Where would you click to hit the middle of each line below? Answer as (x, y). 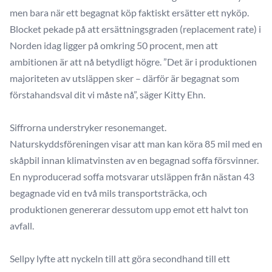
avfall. (22, 226)
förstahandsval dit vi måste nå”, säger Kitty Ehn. (107, 94)
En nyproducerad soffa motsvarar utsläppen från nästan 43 (132, 176)
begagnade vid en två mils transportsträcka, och (108, 193)
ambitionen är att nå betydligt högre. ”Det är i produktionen (133, 62)
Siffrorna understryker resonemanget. (88, 127)
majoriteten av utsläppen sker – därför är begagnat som (124, 78)
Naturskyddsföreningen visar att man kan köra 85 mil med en (136, 144)
